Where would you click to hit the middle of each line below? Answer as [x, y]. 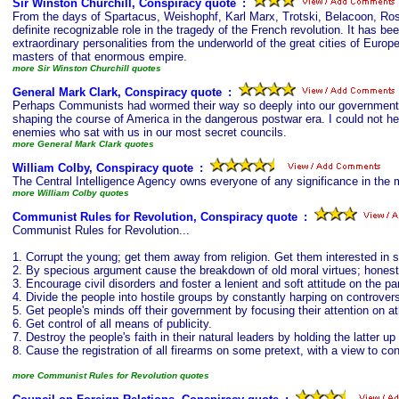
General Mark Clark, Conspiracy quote [117, 92]
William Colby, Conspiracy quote [103, 168]
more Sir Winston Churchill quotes [87, 68]
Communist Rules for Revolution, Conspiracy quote [155, 217]
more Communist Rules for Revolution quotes [111, 375]
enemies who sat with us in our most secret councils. [150, 132]
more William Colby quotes [71, 193]
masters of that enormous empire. [100, 57]
